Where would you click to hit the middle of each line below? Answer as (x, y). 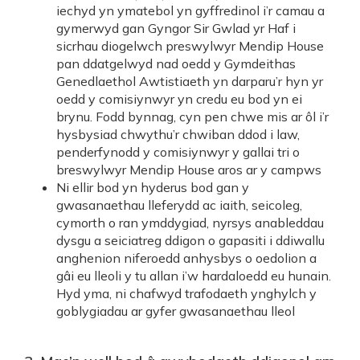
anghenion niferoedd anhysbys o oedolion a (186, 258)
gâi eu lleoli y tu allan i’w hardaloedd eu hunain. (194, 276)
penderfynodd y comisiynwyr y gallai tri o (178, 152)
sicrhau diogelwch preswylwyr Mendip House (190, 46)
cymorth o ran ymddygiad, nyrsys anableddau (190, 223)
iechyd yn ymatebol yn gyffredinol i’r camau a (190, 10)
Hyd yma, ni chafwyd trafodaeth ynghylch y (186, 293)
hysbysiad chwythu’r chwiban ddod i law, (178, 134)
